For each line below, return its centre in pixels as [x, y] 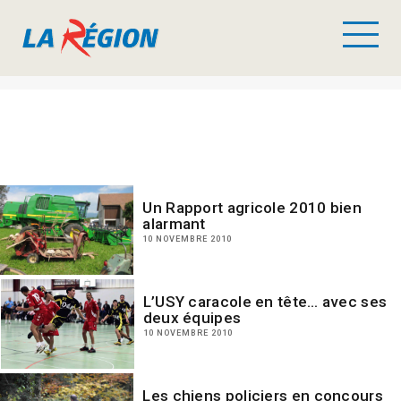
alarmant [174, 224]
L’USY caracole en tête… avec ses [265, 302]
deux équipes [192, 318]
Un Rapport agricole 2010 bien [252, 208]
